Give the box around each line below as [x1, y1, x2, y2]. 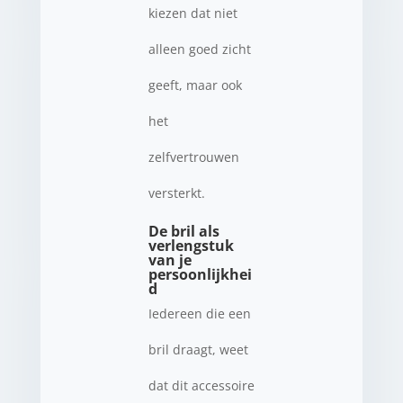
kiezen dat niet [148, 4, 237, 22]
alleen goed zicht [148, 40, 251, 58]
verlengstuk [148, 235, 234, 255]
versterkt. [148, 184, 205, 201]
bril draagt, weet [148, 340, 248, 358]
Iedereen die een [148, 304, 251, 322]
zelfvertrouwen [148, 148, 239, 166]
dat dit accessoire [148, 376, 255, 394]
